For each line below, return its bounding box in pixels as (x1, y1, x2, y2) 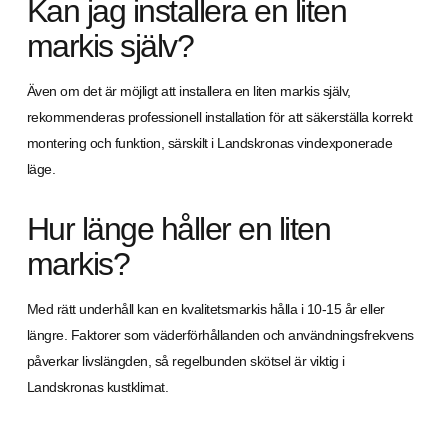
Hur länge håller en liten (26, 211, 331, 247)
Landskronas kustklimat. (26, 379, 169, 395)
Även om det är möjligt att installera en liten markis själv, (26, 83, 351, 99)
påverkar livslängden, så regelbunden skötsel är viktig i (26, 353, 345, 369)
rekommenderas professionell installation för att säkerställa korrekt (26, 109, 413, 125)
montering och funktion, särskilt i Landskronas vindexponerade (26, 135, 393, 151)
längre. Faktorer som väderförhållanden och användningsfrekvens (26, 327, 414, 343)
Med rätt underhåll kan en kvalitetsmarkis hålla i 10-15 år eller (26, 301, 385, 317)
